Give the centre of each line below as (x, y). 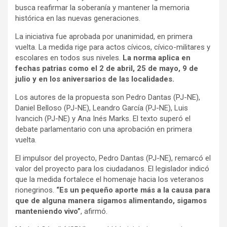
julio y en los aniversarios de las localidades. (95, 79)
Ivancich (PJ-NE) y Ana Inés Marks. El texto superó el (103, 118)
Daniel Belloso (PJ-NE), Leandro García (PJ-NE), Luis (102, 108)
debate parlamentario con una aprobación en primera (104, 129)
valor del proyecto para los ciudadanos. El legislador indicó (112, 168)
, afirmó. (94, 211)
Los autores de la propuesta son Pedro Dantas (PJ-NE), (108, 97)
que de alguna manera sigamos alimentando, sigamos (111, 200)
